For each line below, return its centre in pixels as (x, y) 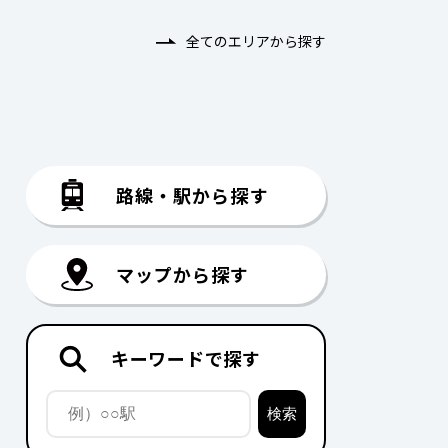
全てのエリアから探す (256, 40)
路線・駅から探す (192, 194)
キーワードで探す (186, 357)
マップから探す (183, 273)
